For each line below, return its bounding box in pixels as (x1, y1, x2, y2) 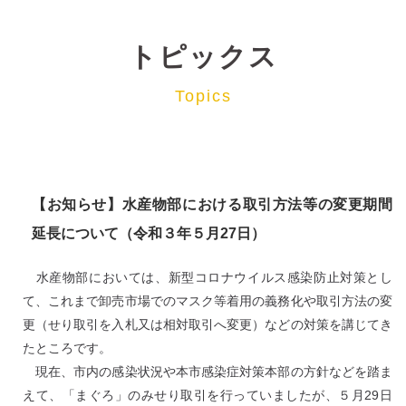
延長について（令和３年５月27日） (32, 225, 266, 241)
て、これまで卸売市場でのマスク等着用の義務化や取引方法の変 (23, 293, 392, 308)
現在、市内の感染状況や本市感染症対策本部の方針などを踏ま (23, 363, 392, 379)
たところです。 (23, 340, 111, 355)
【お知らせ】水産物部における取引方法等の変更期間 (32, 196, 392, 212)
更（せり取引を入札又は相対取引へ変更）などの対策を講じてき (23, 316, 392, 332)
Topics (174, 87, 232, 105)
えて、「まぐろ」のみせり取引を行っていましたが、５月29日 (23, 387, 392, 402)
